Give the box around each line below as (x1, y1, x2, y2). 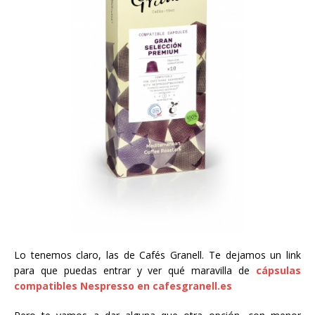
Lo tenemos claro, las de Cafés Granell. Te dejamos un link (14, 248, 301, 262)
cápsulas (256, 264, 301, 278)
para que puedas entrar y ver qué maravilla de (14, 264, 256, 278)
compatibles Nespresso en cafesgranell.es (14, 279, 232, 293)
